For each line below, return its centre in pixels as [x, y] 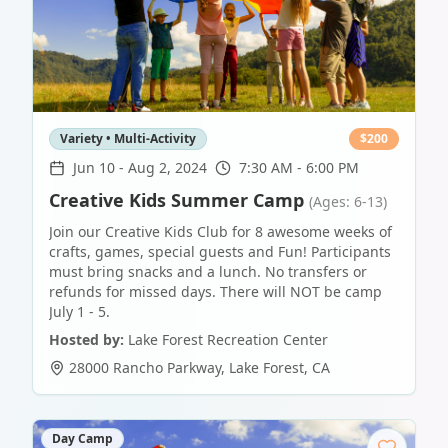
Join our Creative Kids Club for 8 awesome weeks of [220, 232]
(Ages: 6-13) [348, 202]
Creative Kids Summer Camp [176, 200]
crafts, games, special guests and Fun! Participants [220, 252]
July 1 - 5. [79, 312]
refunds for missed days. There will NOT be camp [215, 292]
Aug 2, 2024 [167, 168]
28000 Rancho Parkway [145, 368]
